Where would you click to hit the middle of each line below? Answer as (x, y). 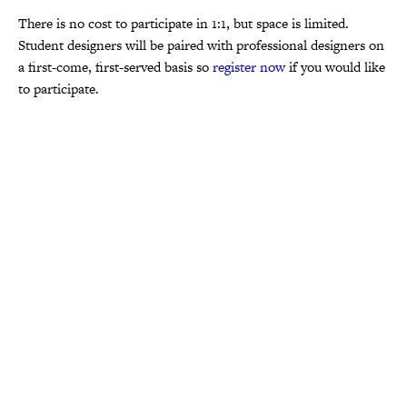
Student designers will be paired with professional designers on (201, 45)
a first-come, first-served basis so (115, 67)
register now (249, 67)
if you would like (335, 67)
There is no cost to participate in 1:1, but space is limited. (184, 23)
